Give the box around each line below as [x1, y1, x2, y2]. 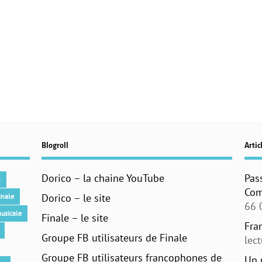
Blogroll [42, 142, 69, 150]
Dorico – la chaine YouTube [42, 171, 165, 185]
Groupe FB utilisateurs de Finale [42, 231, 188, 244]
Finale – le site [42, 211, 109, 225]
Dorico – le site [42, 191, 111, 205]
